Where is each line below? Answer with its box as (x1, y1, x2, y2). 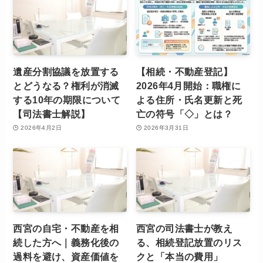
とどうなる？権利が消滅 (13, 80, 119, 91)
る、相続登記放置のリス (136, 237, 242, 248)
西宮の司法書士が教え (136, 223, 233, 234)
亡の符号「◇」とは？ (136, 108, 233, 119)
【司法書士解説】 (13, 108, 90, 119)
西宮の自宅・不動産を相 (13, 223, 119, 234)
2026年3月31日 (143, 124, 189, 131)
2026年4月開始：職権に (136, 80, 241, 91)
